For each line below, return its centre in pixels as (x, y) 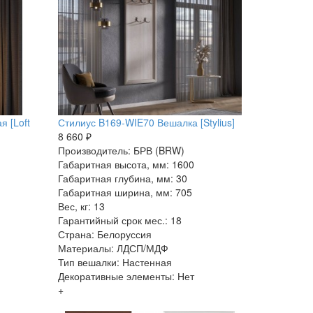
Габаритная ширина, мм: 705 (125, 192)
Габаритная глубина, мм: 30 (123, 178)
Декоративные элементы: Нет (126, 276)
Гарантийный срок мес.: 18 (120, 220)
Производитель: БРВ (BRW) (122, 150)
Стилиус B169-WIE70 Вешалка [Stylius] (147, 122)
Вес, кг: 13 (82, 206)
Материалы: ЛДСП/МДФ (114, 248)
